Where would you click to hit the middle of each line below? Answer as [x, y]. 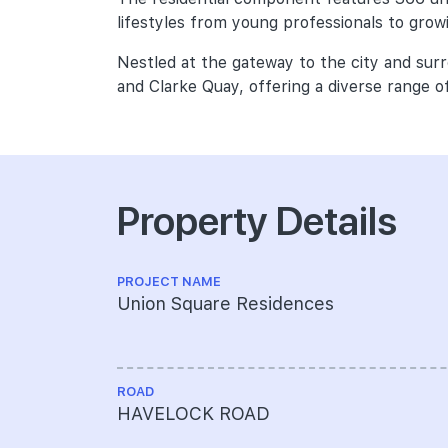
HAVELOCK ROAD [193, 413]
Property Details [257, 218]
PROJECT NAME [169, 281]
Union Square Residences [225, 303]
